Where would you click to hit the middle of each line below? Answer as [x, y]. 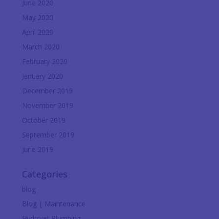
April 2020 [37, 32]
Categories [44, 174]
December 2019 [47, 90]
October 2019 [44, 120]
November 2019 [47, 105]
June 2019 [37, 149]
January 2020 [42, 76]
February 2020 [44, 61]
